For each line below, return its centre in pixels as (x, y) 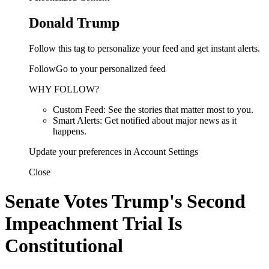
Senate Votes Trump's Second (125, 201)
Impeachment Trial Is (93, 224)
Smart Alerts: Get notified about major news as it (145, 120)
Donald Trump (74, 23)
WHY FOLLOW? (64, 89)
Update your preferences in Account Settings (113, 151)
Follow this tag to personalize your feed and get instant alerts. (144, 48)
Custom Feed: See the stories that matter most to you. (153, 109)
